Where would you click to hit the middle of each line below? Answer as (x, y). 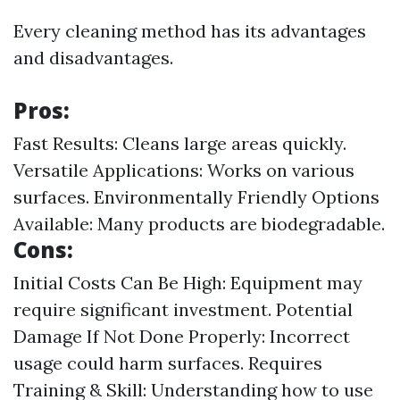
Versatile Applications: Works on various (184, 170)
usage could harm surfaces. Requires (168, 363)
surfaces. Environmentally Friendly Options (196, 197)
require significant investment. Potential (183, 309)
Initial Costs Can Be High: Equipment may (188, 283)
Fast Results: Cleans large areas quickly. (180, 143)
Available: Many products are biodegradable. (199, 224)
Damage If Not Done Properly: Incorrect (182, 336)
